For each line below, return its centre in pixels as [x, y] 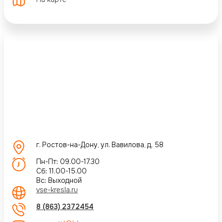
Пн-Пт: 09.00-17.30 [68, 161]
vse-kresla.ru [57, 190]
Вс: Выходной [59, 180]
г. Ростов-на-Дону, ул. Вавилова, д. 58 [100, 144]
